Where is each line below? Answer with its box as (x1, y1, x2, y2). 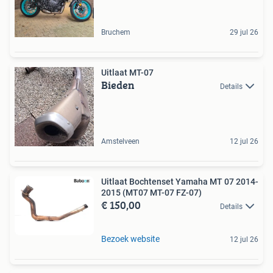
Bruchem (101, 27, 130, 37)
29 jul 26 (230, 27, 258, 37)
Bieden (101, 76, 135, 93)
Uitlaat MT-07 (101, 67, 154, 77)
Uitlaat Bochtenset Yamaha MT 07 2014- (101, 176, 258, 186)
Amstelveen (101, 136, 140, 146)
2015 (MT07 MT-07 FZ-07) (101, 187, 202, 197)
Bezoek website (101, 233, 160, 244)
